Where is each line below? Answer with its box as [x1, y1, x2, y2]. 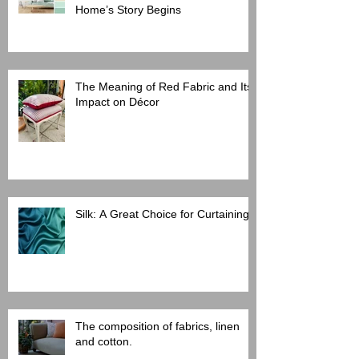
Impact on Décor [75, 95, 159, 108]
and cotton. [75, 334, 132, 348]
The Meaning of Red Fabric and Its [75, 79, 252, 93]
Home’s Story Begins [75, 2, 181, 16]
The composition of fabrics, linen [75, 319, 240, 333]
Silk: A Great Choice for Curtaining [75, 207, 249, 220]
